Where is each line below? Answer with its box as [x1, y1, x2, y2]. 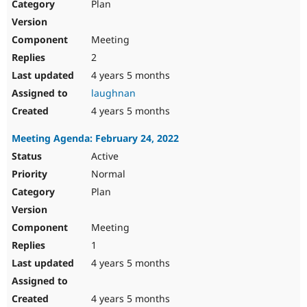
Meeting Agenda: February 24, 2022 [12, 132, 179, 145]
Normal [88, 167, 125, 181]
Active [88, 149, 119, 163]
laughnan [91, 86, 136, 100]
